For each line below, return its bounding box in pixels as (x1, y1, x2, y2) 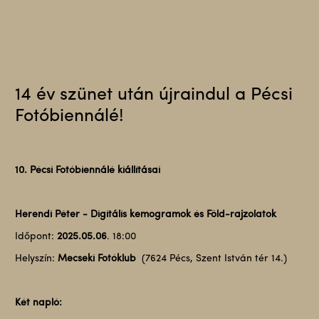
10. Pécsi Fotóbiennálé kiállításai (14, 165, 160, 176)
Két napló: (14, 298, 62, 308)
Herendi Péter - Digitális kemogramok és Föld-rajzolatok (14, 209, 276, 220)
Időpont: (14, 231, 57, 242)
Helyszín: (14, 253, 58, 264)
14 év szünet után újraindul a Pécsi (14, 86, 293, 104)
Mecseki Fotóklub (57, 253, 142, 264)
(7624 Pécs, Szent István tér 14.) (141, 253, 287, 264)
